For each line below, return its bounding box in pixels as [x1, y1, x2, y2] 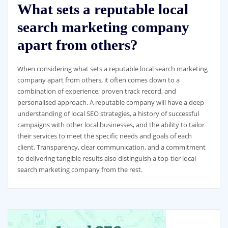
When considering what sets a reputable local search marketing [17, 64, 208, 73]
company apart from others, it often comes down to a [17, 75, 180, 84]
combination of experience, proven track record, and [17, 86, 176, 96]
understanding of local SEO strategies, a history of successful [17, 108, 199, 118]
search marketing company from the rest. [17, 164, 142, 174]
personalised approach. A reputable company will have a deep [17, 97, 204, 107]
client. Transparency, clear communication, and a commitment [17, 142, 206, 152]
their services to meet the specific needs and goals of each [17, 131, 192, 140]
